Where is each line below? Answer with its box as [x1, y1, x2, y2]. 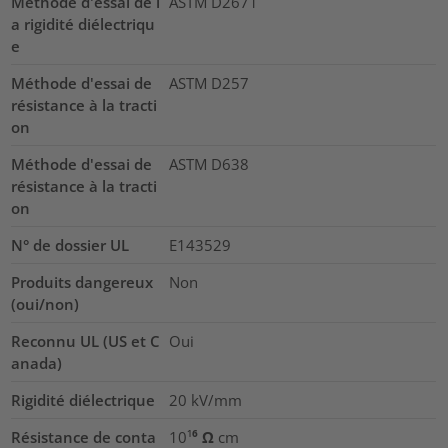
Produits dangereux [11, 271, 154, 292]
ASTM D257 [168, 72, 249, 93]
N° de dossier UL [11, 234, 130, 255]
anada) [11, 352, 63, 373]
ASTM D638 [168, 153, 249, 174]
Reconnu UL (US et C [11, 330, 161, 351]
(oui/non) [11, 293, 80, 314]
